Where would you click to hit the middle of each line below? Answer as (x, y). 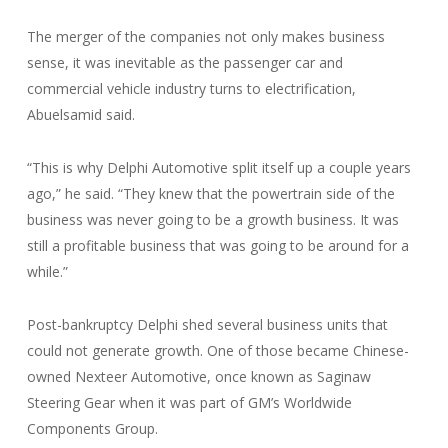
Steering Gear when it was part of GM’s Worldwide (189, 402)
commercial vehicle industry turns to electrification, (191, 88)
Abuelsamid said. (80, 114)
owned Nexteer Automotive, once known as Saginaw (198, 376)
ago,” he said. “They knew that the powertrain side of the (210, 193)
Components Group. (92, 428)
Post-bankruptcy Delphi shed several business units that (207, 324)
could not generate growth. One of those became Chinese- (217, 350)
